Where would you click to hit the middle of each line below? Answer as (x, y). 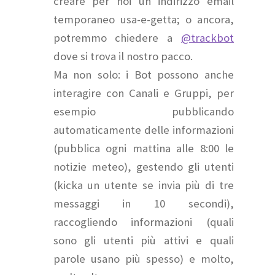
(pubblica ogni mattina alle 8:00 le (144, 149)
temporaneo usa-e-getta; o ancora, (144, 20)
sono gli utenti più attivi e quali (144, 241)
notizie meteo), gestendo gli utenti (144, 167)
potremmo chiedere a (117, 38)
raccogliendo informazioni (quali (144, 222)
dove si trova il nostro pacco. (123, 56)
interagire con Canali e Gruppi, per (144, 93)
